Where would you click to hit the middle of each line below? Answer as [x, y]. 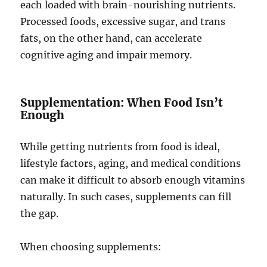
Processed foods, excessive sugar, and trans [123, 22]
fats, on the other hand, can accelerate [111, 38]
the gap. [40, 214]
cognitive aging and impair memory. [106, 55]
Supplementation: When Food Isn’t [122, 103]
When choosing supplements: [91, 247]
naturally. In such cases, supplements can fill [126, 197]
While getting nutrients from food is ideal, [120, 147]
